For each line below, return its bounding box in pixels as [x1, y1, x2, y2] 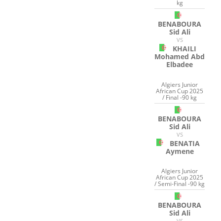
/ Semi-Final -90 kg [154, 180, 205, 188]
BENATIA [169, 138, 200, 148]
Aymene [165, 146, 194, 156]
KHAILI [173, 44, 197, 54]
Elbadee [166, 60, 193, 70]
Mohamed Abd [154, 52, 205, 62]
